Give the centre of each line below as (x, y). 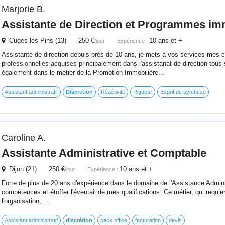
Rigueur (142, 92)
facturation (148, 220)
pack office (114, 220)
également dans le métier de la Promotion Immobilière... (83, 73)
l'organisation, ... (25, 201)
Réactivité (113, 92)
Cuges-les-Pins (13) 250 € (49, 40)
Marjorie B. (23, 9)
